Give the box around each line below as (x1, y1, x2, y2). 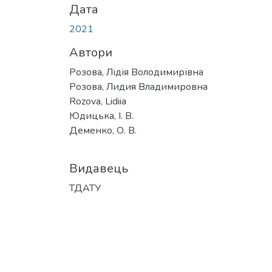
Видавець (69, 160, 128, 177)
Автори (69, 44, 112, 61)
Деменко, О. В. (69, 123, 137, 137)
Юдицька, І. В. (69, 109, 134, 123)
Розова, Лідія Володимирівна (69, 65, 203, 79)
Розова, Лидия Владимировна (69, 80, 208, 93)
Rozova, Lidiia (69, 94, 126, 108)
